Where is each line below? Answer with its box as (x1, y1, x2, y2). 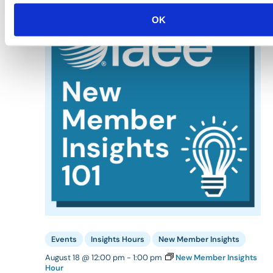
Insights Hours (91, 234, 144, 245)
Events (51, 234, 77, 245)
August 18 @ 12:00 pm (45, 252, 125, 263)
